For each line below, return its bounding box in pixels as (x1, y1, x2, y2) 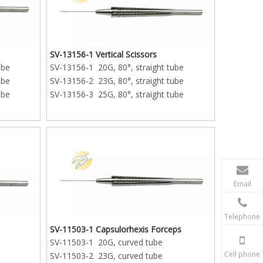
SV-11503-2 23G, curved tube (50, 250, 163, 262)
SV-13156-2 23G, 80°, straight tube (50, 75, 184, 86)
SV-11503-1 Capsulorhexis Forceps (50, 224, 182, 235)
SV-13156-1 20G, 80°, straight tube (50, 61, 184, 73)
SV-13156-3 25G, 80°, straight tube (50, 88, 184, 100)
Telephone (224, 211, 260, 222)
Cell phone (224, 249, 260, 259)
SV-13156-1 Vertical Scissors (50, 48, 157, 60)
